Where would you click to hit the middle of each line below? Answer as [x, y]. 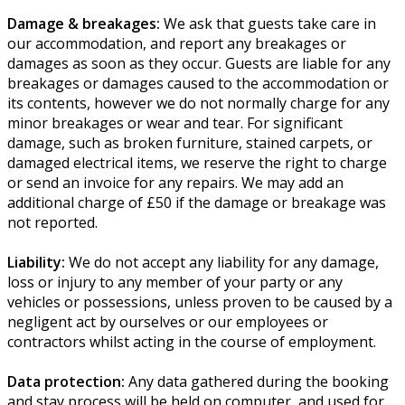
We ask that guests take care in [268, 24]
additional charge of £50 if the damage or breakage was [197, 203]
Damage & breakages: [84, 24]
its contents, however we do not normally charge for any [198, 104]
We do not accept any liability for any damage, [222, 263]
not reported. [52, 223]
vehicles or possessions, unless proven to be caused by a [200, 302]
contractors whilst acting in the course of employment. [192, 342]
